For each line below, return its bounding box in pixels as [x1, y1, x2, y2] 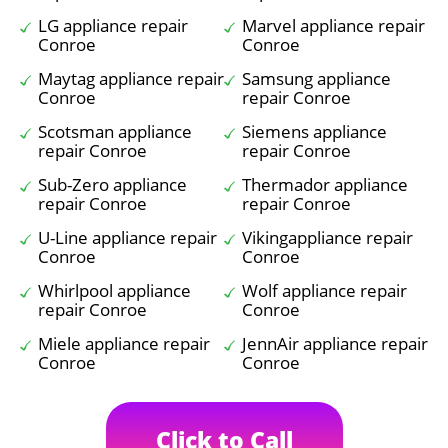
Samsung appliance [242, 67, 391, 90]
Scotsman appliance [38, 120, 192, 143]
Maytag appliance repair [38, 67, 224, 90]
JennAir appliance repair [242, 332, 428, 355]
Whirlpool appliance [38, 279, 191, 302]
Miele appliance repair [38, 332, 210, 355]
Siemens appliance [242, 120, 387, 143]
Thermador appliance [242, 173, 408, 196]
